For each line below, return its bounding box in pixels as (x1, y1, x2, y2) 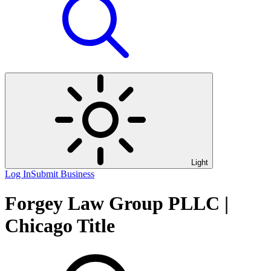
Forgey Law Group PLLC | (5, 192, 229, 215)
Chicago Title (5, 215, 115, 237)
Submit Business (31, 169, 94, 179)
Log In (5, 169, 31, 179)
